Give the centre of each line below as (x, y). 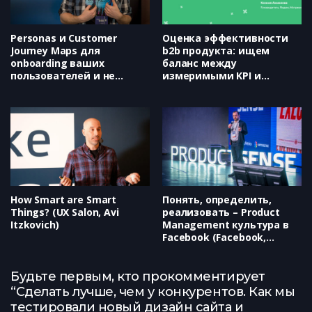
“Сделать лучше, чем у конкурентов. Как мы (153, 291)
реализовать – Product (221, 212)
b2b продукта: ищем (216, 51)
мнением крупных (210, 88)
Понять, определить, (217, 199)
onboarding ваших (57, 63)
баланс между (200, 63)
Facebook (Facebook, (214, 237)
